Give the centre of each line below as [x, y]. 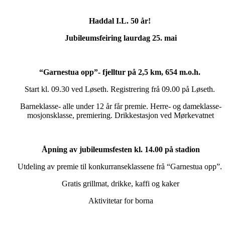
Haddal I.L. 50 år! [121, 21]
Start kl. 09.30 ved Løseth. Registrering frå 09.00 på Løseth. [121, 89]
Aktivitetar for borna [121, 200]
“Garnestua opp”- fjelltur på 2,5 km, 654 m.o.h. [120, 72]
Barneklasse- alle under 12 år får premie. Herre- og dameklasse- [121, 106]
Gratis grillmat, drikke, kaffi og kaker [121, 183]
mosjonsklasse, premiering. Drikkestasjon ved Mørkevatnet [121, 115]
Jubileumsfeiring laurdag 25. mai [121, 38]
